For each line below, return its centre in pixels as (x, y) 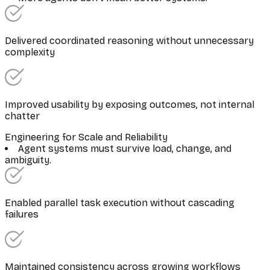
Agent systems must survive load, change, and (125, 148)
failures (22, 214)
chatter (22, 116)
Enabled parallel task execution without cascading (120, 202)
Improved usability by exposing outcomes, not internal (130, 104)
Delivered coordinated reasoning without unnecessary (129, 40)
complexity (30, 52)
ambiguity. (28, 160)
